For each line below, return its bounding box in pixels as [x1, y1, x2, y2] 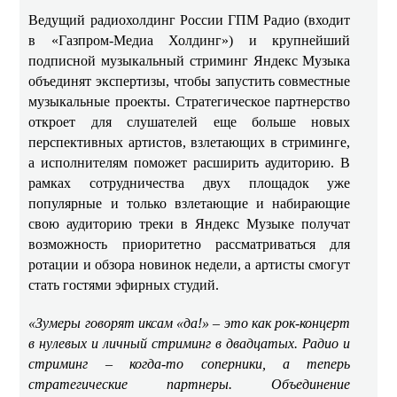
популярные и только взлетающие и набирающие [28, 196, 351, 211]
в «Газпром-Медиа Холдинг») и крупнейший [28, 33, 351, 48]
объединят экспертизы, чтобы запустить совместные [28, 74, 351, 89]
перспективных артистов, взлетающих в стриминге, [28, 135, 351, 150]
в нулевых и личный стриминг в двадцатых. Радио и [28, 336, 351, 351]
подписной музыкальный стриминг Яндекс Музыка [28, 53, 351, 68]
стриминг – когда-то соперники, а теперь [28, 356, 351, 371]
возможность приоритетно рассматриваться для [28, 237, 351, 252]
